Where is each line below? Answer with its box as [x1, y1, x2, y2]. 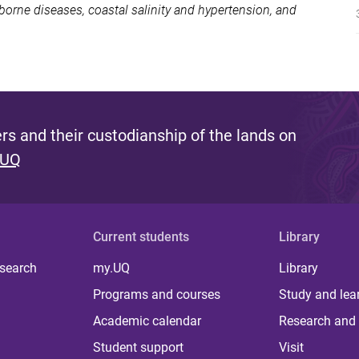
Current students [93, 228, 190, 244]
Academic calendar [93, 313, 202, 329]
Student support [93, 339, 184, 355]
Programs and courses [93, 286, 221, 302]
